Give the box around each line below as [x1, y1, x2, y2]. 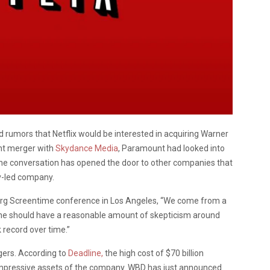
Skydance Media [55, 143, 118, 153]
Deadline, [68, 248, 103, 258]
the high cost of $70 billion [103, 248, 204, 258]
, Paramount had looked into [118, 143, 225, 153]
